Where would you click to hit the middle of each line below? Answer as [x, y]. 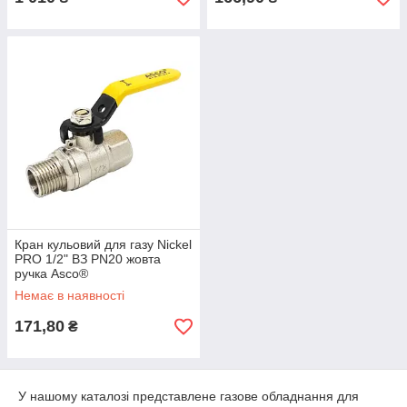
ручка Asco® [51, 273]
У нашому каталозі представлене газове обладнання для [189, 396]
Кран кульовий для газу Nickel [103, 244]
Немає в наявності [69, 295]
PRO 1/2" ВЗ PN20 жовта [88, 259]
